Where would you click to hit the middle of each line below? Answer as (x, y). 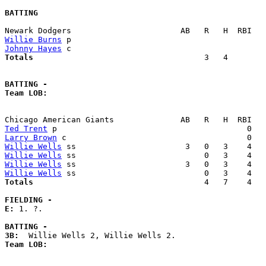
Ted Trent (26, 129)
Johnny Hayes (33, 49)
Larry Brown (31, 138)
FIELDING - (28, 200)
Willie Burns (33, 40)
